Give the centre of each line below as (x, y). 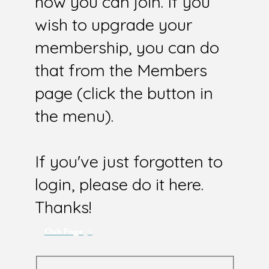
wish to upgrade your (113, 25)
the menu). (74, 116)
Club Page (64, 232)
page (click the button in (124, 93)
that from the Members (121, 71)
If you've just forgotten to (128, 162)
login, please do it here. (119, 185)
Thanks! (63, 207)
